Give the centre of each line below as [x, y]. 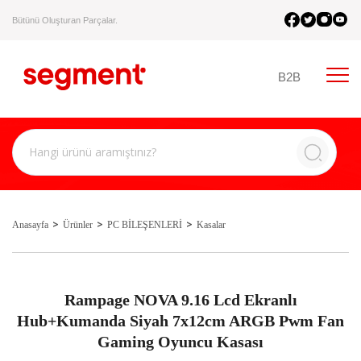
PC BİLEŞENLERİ [145, 225]
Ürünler [78, 225]
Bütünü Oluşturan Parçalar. [65, 20]
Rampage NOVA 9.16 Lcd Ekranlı [180, 300]
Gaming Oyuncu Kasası [180, 342]
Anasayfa [30, 225]
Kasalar [211, 225]
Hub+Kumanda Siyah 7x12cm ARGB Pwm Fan [180, 321]
